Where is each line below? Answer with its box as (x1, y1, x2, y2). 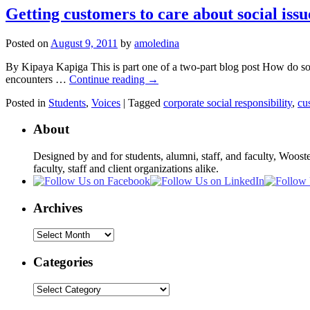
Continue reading (69, 73, 147, 85)
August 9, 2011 (51, 37, 118, 49)
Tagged (128, 96, 161, 109)
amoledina (134, 37, 179, 49)
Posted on (6, 37, 48, 49)
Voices (91, 96, 120, 109)
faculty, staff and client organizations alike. (33, 163, 219, 175)
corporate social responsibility (163, 96, 292, 109)
